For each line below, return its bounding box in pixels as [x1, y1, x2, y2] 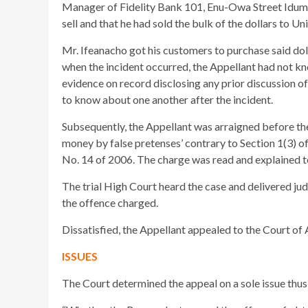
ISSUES [62, 250, 98, 263]
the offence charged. [62, 196, 158, 210]
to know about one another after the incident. [62, 93, 273, 107]
